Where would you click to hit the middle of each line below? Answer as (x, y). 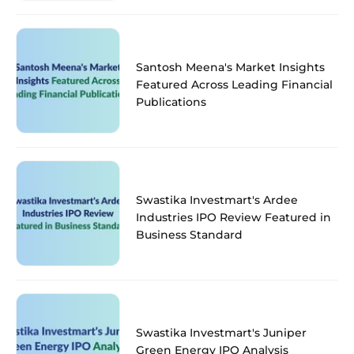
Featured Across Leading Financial (234, 84)
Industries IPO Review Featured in (233, 217)
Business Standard (189, 234)
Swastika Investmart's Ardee (217, 200)
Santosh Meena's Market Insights (230, 67)
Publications (171, 102)
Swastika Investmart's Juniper (221, 332)
